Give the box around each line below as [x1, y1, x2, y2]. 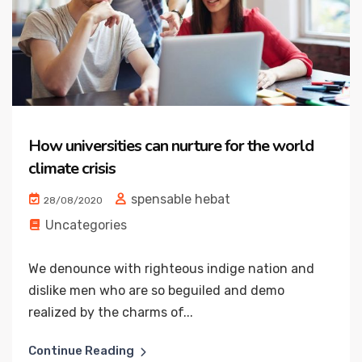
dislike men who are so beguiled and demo [28, 283, 284, 299]
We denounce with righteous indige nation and [28, 261, 314, 277]
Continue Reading [28, 343, 134, 359]
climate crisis [28, 158, 116, 180]
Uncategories [45, 217, 127, 234]
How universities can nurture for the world [28, 135, 314, 158]
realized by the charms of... [28, 305, 193, 321]
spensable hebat [128, 192, 230, 208]
